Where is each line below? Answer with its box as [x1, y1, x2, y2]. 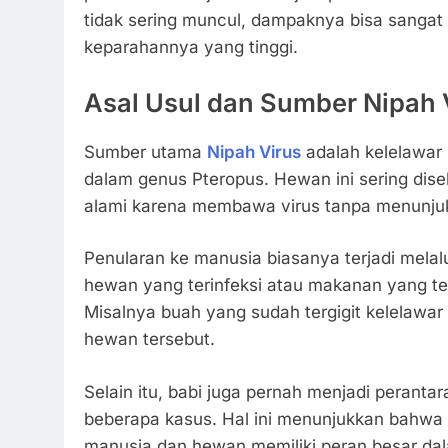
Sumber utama [84, 141, 207, 162]
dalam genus [84, 168, 192, 189]
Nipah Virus [207, 141, 301, 162]
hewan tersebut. [84, 329, 215, 350]
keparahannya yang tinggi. [84, 37, 298, 58]
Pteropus [192, 168, 264, 189]
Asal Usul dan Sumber [84, 86, 363, 118]
